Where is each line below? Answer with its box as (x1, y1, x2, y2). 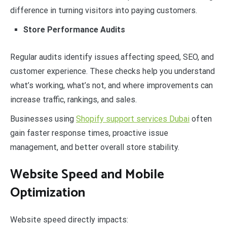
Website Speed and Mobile (10, 163, 164, 185)
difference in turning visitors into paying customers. (10, 6, 197, 16)
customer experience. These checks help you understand (10, 66, 215, 77)
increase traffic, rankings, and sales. (10, 95, 137, 105)
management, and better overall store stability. (10, 142, 179, 153)
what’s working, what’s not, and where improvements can (10, 81, 213, 91)
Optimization (10, 181, 85, 204)
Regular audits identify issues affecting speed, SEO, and (10, 52, 214, 62)
